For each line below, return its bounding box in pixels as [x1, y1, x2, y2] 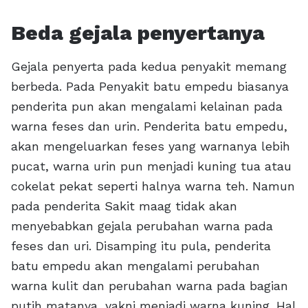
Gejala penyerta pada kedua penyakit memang [11, 58, 287, 74]
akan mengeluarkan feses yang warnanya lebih [11, 138, 290, 153]
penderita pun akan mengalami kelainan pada [11, 98, 283, 113]
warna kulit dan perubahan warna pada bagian [11, 278, 288, 293]
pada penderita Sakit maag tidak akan [11, 198, 237, 213]
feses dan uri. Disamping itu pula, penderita [11, 238, 271, 253]
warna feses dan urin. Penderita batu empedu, [11, 118, 287, 133]
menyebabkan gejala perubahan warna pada [11, 218, 273, 233]
